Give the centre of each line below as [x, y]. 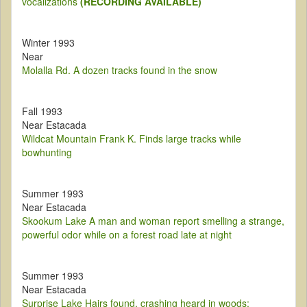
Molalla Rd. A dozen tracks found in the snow [120, 70]
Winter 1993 [48, 43]
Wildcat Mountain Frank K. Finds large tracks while [132, 139]
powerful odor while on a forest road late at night [127, 235]
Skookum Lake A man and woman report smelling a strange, [153, 221]
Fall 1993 [42, 111]
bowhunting [47, 152]
